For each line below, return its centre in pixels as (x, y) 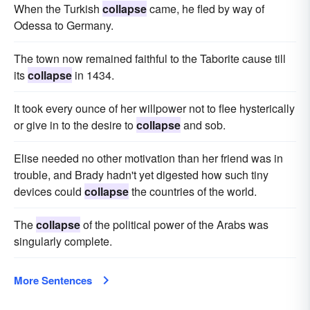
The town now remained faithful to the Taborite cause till (150, 58)
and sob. (203, 125)
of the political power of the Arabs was (174, 225)
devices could (49, 191)
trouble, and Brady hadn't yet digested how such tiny (141, 175)
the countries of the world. (193, 191)
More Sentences (53, 280)
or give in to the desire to (75, 125)
